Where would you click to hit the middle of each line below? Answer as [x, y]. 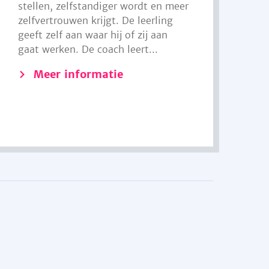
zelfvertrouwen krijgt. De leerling [96, 20]
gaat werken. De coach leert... [88, 49]
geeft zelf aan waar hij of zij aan [93, 35]
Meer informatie [79, 74]
